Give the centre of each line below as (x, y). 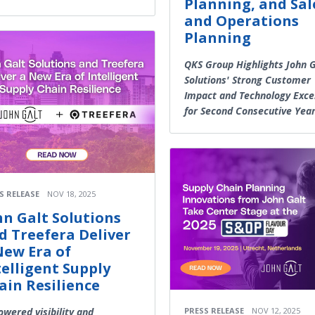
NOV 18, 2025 (71, 193)
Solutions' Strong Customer (247, 79)
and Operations (242, 20)
